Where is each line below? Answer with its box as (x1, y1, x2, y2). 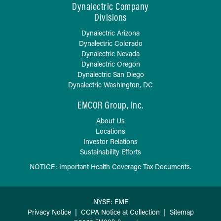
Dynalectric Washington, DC (68, 79, 153, 89)
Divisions (94, 10, 127, 23)
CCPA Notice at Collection (80, 207, 160, 217)
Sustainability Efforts (80, 147, 141, 156)
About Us (96, 115, 125, 125)
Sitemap (169, 207, 194, 217)
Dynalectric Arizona (81, 28, 140, 37)
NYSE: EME (93, 196, 128, 206)
